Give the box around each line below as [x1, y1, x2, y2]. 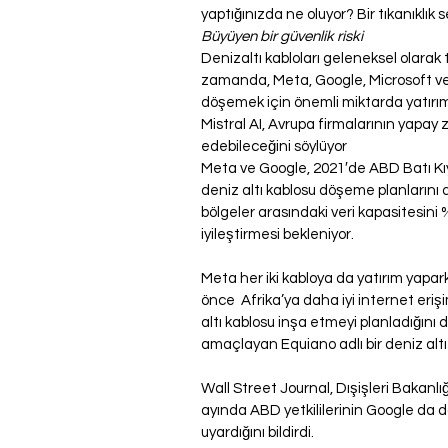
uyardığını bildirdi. [201, 425, 314, 441]
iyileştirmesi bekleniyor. [201, 227, 354, 243]
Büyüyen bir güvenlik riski [201, 29, 363, 45]
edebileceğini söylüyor [201, 139, 347, 155]
